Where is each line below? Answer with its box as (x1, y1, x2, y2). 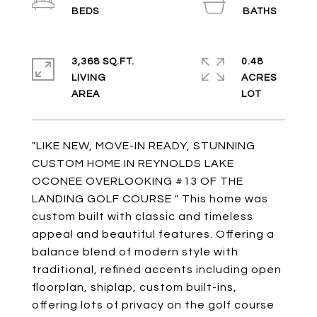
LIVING (71, 73, 106, 83)
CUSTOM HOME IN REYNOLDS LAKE (32, 158, 234, 169)
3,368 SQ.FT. (71, 57, 134, 67)
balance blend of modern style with (32, 246, 238, 258)
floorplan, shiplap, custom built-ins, (32, 282, 237, 293)
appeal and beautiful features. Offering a (32, 229, 275, 240)
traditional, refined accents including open (32, 264, 282, 275)
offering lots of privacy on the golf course (32, 299, 275, 311)
